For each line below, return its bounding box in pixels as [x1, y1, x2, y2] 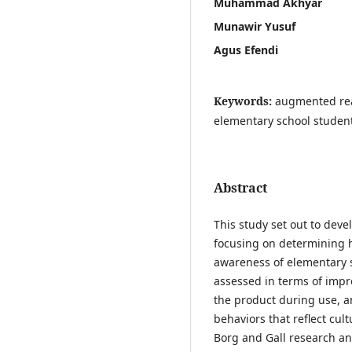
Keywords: [214, 93, 275, 108]
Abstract [214, 178, 267, 196]
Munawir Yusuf [214, 18, 295, 34]
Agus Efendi [214, 42, 278, 57]
